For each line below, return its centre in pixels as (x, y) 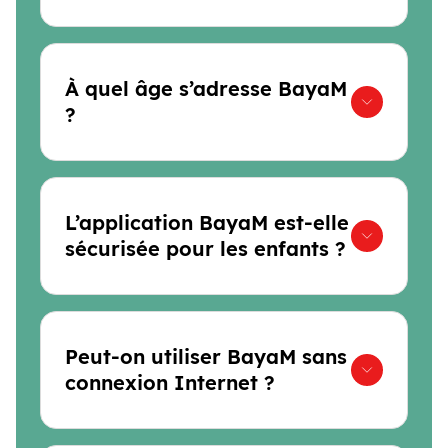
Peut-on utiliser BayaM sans (206, 356)
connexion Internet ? (170, 382)
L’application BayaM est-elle (207, 222)
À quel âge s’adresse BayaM (206, 88)
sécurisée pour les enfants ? (205, 248)
